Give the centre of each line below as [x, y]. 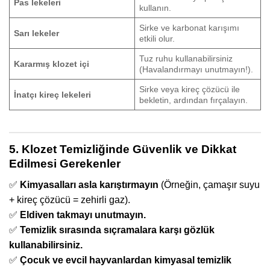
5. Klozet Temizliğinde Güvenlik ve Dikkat [123, 149]
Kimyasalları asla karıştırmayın [89, 185]
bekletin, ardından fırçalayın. [194, 100]
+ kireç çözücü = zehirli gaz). [70, 200]
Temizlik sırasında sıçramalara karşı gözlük [117, 230]
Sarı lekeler [37, 33]
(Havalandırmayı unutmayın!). [196, 69]
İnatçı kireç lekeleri [53, 94]
